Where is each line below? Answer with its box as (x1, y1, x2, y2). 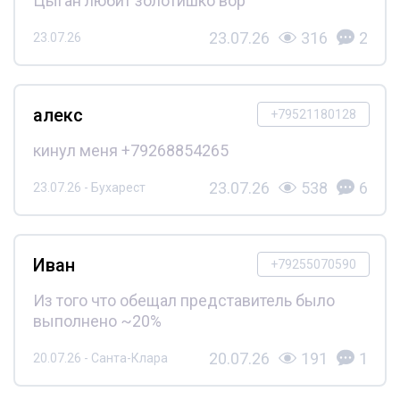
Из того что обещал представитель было (32, 290, 335, 310)
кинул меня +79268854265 (32, 140, 229, 160)
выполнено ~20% (32, 311, 162, 330)
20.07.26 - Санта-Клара (32, 351, 168, 365)
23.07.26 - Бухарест (32, 180, 146, 195)
